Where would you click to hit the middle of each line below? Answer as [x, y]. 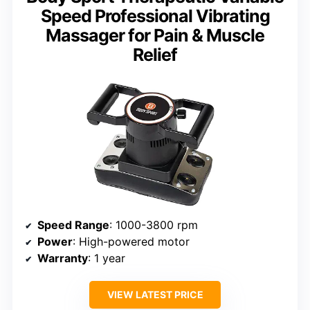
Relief [155, 55]
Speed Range [73, 225]
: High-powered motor [131, 241]
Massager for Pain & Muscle [155, 36]
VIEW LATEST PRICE [155, 294]
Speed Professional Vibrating [155, 16]
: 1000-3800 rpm [154, 225]
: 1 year [107, 258]
